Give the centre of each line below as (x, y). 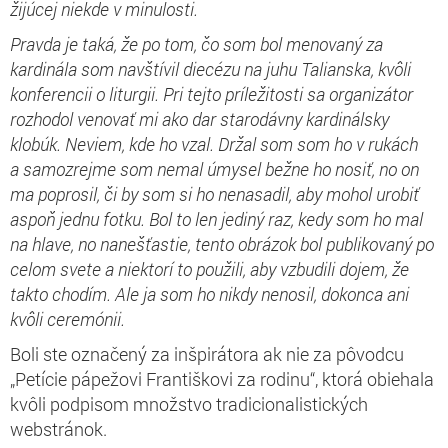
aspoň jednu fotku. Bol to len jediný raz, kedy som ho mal (216, 218)
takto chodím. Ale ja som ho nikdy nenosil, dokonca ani (209, 293)
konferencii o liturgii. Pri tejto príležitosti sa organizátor (211, 93)
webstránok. (58, 428)
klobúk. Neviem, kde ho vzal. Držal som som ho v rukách (214, 143)
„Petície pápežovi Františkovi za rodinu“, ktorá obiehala (222, 378)
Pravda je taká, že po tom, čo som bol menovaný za (196, 43)
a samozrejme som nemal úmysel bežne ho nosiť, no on (214, 168)
